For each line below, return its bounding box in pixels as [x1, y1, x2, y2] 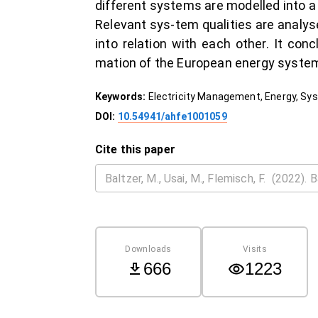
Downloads [125, 243, 172, 254]
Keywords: [95, 91, 148, 102]
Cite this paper [95, 143, 175, 156]
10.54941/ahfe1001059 [117, 111, 227, 122]
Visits [242, 243, 268, 254]
